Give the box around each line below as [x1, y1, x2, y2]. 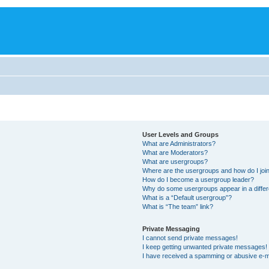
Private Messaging [142, 225, 200, 232]
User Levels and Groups [142, 130, 219, 138]
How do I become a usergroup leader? [142, 175, 254, 183]
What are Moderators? [142, 148, 208, 156]
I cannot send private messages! [142, 234, 238, 241]
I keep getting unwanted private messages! [142, 243, 267, 250]
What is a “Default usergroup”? [142, 193, 232, 201]
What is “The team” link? [142, 202, 213, 210]
